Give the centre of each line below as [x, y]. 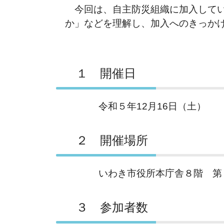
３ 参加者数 [106, 207]
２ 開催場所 [106, 140]
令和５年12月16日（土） [135, 106]
